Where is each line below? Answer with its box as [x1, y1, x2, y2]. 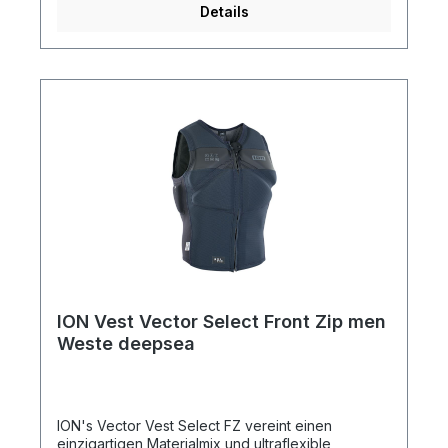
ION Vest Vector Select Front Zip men [57, 310, 386, 332]
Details [199, 2, 249, 20]
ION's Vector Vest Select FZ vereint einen [57, 416, 332, 434]
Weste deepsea [57, 332, 195, 354]
